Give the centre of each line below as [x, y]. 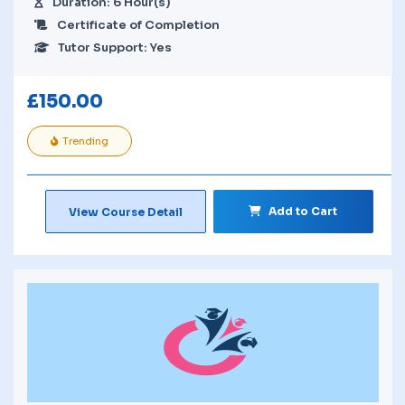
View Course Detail [125, 212]
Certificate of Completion [138, 24]
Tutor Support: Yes [115, 47]
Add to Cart [303, 211]
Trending [85, 141]
